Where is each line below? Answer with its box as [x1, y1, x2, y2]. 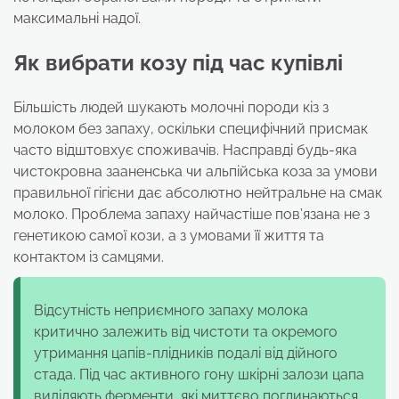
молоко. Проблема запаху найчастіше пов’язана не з [13, 205, 370, 223]
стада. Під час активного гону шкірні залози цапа [34, 365, 364, 383]
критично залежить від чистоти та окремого [34, 322, 338, 340]
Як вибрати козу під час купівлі [13, 49, 343, 76]
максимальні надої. [13, 9, 141, 27]
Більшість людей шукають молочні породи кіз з [13, 98, 329, 116]
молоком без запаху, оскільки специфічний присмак [13, 119, 368, 137]
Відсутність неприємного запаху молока [34, 301, 308, 319]
